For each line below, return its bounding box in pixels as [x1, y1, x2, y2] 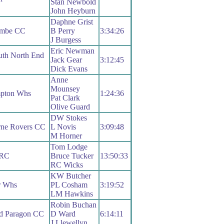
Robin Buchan [50, 200, 96, 209]
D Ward [50, 209, 75, 218]
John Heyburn [50, 6, 95, 15]
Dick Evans [50, 64, 87, 73]
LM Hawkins [50, 189, 93, 198]
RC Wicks [50, 160, 83, 169]
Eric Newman [50, 46, 94, 55]
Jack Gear [50, 55, 82, 64]
